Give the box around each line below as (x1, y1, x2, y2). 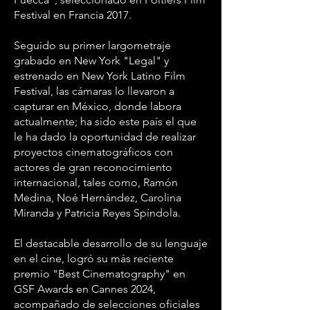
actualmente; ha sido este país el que (14, 115, 197, 128)
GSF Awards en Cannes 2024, (14, 282, 156, 295)
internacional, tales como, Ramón (14, 176, 178, 189)
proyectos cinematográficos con (14, 145, 173, 158)
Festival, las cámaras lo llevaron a (14, 84, 174, 98)
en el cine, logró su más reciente (14, 252, 174, 265)
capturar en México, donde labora (14, 100, 181, 113)
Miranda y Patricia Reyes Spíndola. (14, 206, 181, 219)
